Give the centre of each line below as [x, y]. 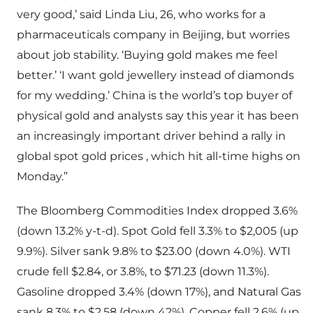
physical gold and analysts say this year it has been [158, 116]
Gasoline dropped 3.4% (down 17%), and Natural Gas [159, 292]
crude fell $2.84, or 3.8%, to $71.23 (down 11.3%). [143, 272]
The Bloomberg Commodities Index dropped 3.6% [157, 211]
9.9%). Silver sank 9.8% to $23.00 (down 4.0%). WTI [154, 252]
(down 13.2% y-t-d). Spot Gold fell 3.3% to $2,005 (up [158, 231]
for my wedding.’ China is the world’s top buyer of [154, 96]
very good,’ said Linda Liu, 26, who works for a [141, 15]
